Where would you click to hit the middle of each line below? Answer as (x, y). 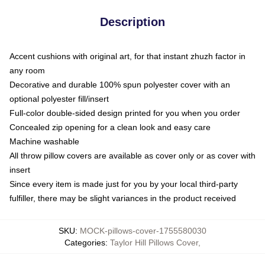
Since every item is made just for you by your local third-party (124, 184)
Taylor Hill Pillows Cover (154, 243)
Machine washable (44, 141)
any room (27, 70)
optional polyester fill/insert (59, 99)
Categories (85, 243)
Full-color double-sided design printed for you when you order (125, 113)
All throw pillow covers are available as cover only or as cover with (132, 156)
